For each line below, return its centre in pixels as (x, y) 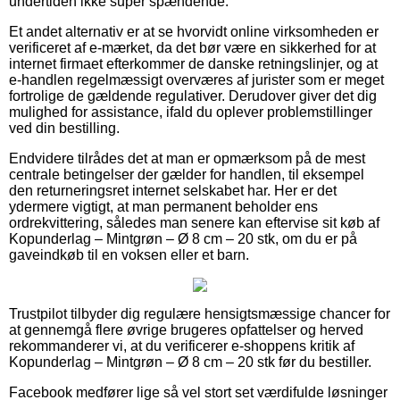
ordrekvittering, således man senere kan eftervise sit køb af (194, 222)
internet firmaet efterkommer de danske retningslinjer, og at (193, 63)
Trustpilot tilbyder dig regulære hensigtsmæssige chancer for (200, 313)
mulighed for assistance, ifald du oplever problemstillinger (191, 112)
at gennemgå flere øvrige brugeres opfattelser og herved (186, 329)
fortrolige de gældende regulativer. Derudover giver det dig (193, 96)
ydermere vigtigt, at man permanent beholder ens (163, 206)
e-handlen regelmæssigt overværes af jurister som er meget (196, 79)
